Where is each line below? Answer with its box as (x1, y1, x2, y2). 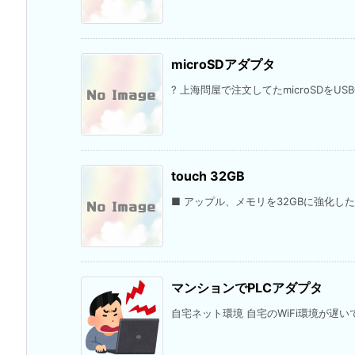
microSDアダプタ (171, 55, 275, 72)
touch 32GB (171, 167, 245, 184)
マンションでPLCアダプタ (171, 279, 323, 296)
